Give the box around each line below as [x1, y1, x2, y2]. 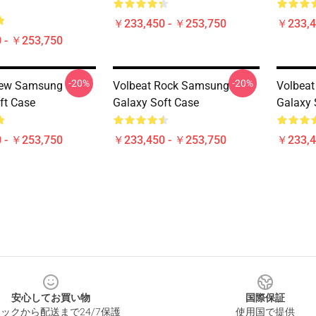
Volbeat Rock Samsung [113, 79, 229, 92]
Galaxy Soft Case [113, 96, 199, 109]
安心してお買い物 [11, 292, 90, 303]
